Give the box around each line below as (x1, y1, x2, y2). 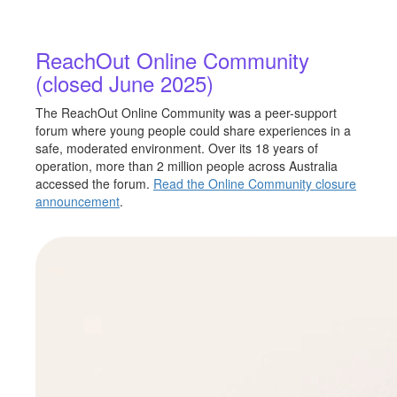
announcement (35, 192, 120, 210)
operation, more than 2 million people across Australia (35, 157, 338, 175)
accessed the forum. (35, 175, 153, 192)
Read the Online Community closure (153, 175, 356, 192)
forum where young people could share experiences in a (35, 121, 351, 139)
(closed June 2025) (35, 67, 214, 98)
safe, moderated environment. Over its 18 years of (35, 139, 318, 157)
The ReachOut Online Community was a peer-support (35, 104, 337, 121)
